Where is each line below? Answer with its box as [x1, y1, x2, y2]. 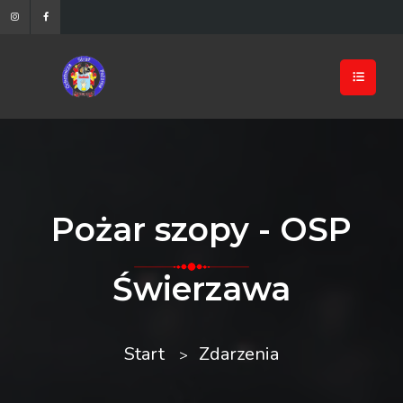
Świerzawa [112, 268, 291, 309]
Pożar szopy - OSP [51, 209, 352, 249]
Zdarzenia [199, 341, 279, 366]
